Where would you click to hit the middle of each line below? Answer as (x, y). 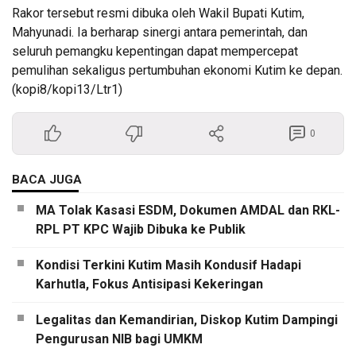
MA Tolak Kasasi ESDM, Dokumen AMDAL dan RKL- (188, 211)
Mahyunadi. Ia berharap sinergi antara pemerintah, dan (160, 33)
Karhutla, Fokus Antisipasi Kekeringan (149, 284)
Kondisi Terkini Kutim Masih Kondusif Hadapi (168, 265)
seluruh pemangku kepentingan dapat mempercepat (155, 52)
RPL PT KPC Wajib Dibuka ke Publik (141, 230)
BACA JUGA (47, 180)
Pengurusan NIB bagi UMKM (119, 339)
